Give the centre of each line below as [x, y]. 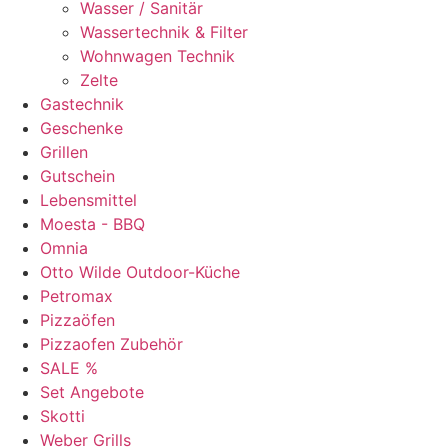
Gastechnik [82, 104]
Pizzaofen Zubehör [111, 344]
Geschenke [81, 128]
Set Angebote [92, 392]
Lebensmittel [88, 200]
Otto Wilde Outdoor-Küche [140, 272]
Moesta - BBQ [92, 224]
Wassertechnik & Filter [164, 32]
